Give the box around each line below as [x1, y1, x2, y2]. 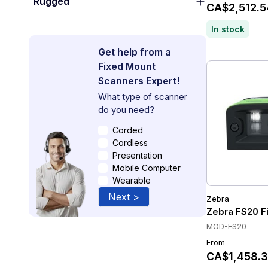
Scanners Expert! [98, 75, 179, 87]
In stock [211, 24, 245, 34]
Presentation [112, 150, 162, 160]
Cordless [112, 138, 148, 148]
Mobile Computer [112, 163, 181, 173]
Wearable [112, 175, 151, 185]
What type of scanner [98, 91, 187, 102]
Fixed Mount [98, 60, 156, 72]
